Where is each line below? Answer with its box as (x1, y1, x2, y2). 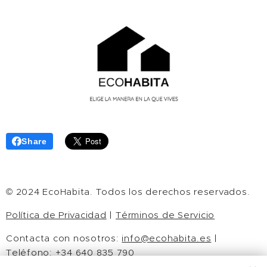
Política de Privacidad (6, 209, 107, 221)
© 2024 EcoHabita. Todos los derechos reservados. (6, 185, 250, 197)
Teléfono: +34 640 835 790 (6, 247, 135, 259)
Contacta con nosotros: (6, 232, 122, 244)
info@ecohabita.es (122, 232, 212, 244)
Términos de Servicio (116, 209, 215, 221)
